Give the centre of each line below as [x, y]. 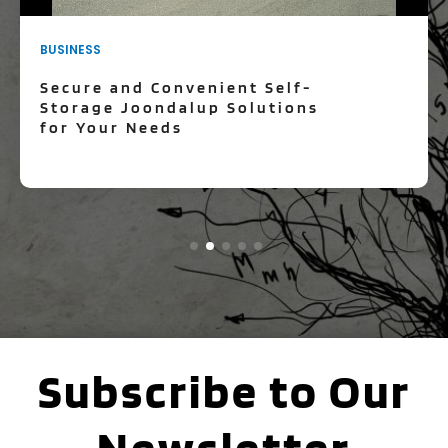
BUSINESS [70, 49]
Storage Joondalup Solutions [179, 107]
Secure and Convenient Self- [176, 87]
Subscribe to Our [224, 391]
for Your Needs [111, 127]
